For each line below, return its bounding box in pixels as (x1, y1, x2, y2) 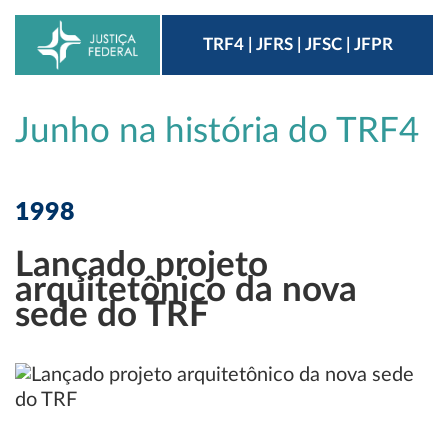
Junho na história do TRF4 (15, 114, 419, 150)
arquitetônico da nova (15, 273, 357, 309)
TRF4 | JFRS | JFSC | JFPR (202, 36, 393, 53)
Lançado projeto (15, 248, 268, 284)
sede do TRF (15, 298, 209, 334)
